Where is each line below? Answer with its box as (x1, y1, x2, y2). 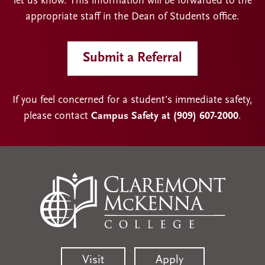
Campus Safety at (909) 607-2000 (91, 110, 238, 122)
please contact (24, 110, 91, 122)
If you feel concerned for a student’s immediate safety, (12, 94, 253, 106)
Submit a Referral (83, 51, 182, 66)
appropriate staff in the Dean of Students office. (25, 11, 240, 22)
